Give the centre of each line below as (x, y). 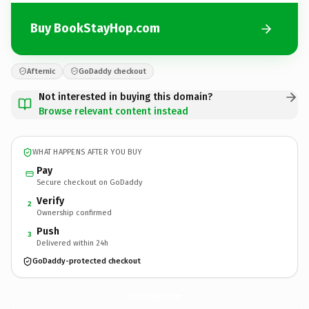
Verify (50, 201)
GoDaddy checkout (112, 71)
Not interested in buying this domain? (126, 97)
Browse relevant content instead (113, 111)
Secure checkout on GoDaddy (89, 182)
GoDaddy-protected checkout (87, 261)
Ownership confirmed (74, 212)
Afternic (41, 71)
